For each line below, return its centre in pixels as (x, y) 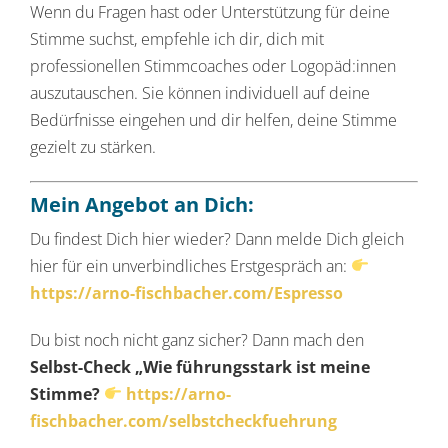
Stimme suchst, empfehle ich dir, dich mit (177, 38)
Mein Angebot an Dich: (142, 204)
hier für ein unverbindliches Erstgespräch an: (190, 265)
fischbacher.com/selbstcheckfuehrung (183, 420)
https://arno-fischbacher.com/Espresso (186, 292)
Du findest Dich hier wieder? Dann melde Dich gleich (217, 238)
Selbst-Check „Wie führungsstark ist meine (200, 366)
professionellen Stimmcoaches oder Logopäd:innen (213, 65)
